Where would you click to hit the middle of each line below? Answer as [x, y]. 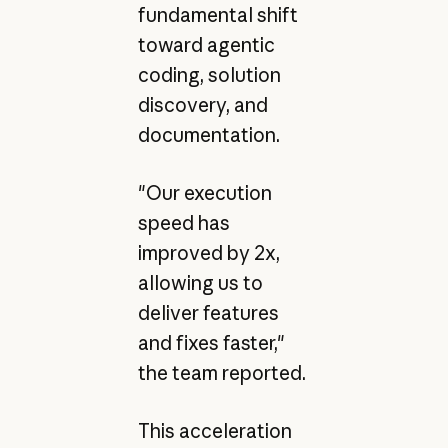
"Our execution [204, 193]
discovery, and [202, 104]
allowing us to [200, 283]
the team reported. [221, 373]
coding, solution [209, 74]
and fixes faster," [211, 343]
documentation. [208, 134]
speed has [183, 223]
